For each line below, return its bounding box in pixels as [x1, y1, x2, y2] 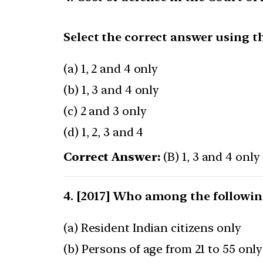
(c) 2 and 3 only [63, 104, 147, 119]
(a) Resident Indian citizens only [63, 221, 241, 235]
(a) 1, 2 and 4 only [63, 62, 159, 76]
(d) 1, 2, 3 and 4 [63, 125, 144, 140]
